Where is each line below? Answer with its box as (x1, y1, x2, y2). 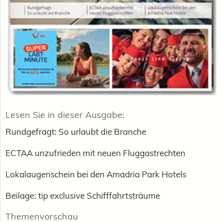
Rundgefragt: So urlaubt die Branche (5, 126, 146, 137)
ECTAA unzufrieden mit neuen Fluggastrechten (5, 147, 185, 158)
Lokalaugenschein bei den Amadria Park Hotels (5, 168, 186, 179)
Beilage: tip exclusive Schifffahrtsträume (5, 190, 160, 201)
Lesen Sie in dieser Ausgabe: (5, 109, 124, 120)
